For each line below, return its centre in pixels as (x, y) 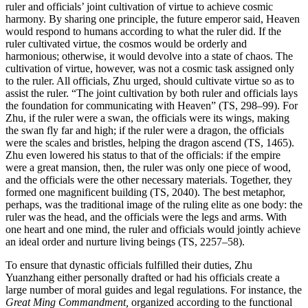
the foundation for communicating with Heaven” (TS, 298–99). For (152, 106)
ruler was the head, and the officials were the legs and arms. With (146, 217)
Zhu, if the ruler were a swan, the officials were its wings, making (147, 118)
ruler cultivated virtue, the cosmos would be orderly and (126, 44)
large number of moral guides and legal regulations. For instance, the (154, 290)
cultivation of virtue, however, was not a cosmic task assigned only (150, 69)
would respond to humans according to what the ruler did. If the (143, 32)
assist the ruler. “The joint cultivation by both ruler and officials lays (152, 93)
